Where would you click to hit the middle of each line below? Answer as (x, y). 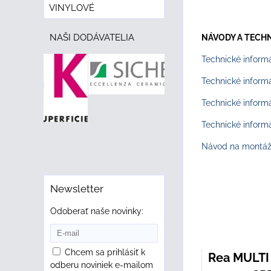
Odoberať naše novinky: (97, 211)
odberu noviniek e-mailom (102, 265)
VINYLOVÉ (72, 8)
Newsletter (77, 189)
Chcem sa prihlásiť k (105, 252)
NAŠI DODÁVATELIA (92, 38)
